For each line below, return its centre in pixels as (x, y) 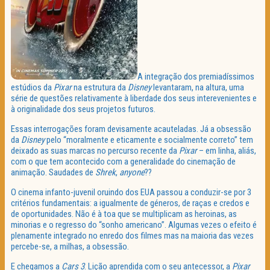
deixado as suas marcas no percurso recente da (95, 151)
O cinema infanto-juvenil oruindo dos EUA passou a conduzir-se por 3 (131, 193)
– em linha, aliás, (227, 151)
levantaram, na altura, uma (198, 88)
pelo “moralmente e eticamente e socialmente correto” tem (149, 140)
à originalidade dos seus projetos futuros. (83, 109)
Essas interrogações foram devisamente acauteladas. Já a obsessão (131, 129)
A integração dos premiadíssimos (196, 77)
